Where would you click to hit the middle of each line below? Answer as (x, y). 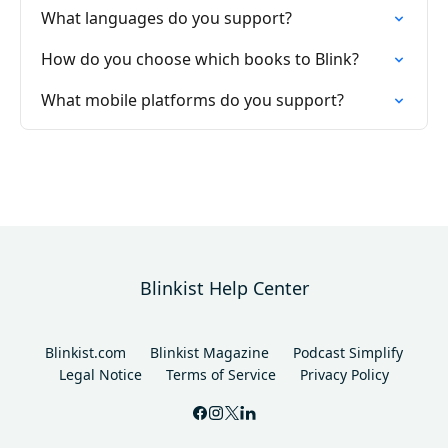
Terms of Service (221, 374)
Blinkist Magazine (209, 352)
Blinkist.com (85, 352)
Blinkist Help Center (224, 288)
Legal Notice (100, 374)
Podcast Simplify (348, 352)
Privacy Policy (344, 374)
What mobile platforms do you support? (192, 100)
